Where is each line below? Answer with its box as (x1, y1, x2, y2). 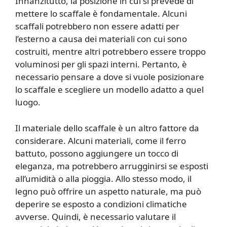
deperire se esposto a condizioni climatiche (15, 198, 187, 210)
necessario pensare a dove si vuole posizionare (15, 71, 204, 83)
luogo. (15, 96, 41, 108)
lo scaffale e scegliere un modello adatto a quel (15, 84, 204, 96)
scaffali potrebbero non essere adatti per (15, 20, 179, 32)
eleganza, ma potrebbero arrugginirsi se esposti (15, 160, 208, 172)
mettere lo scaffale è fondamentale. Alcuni (15, 8, 187, 20)
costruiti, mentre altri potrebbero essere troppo (15, 46, 206, 58)
